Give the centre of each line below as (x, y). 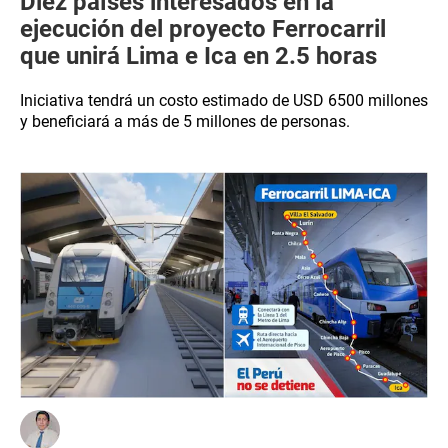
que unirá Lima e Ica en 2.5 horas (198, 56)
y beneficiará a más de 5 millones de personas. (185, 121)
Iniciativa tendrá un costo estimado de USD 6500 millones (224, 100)
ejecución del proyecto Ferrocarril (203, 29)
